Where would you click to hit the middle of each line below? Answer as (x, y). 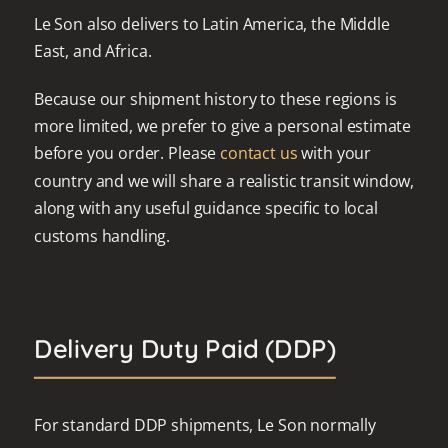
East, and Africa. (92, 51)
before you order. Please (127, 153)
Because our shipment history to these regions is (215, 98)
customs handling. (102, 235)
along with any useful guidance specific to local (205, 208)
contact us (259, 153)
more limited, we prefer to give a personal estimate (222, 125)
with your (334, 153)
